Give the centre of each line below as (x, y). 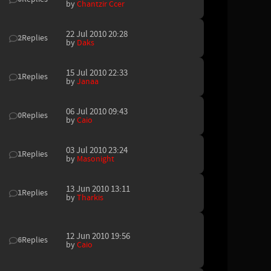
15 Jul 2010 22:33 (97, 73)
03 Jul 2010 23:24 (97, 150)
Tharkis (90, 198)
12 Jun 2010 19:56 (98, 236)
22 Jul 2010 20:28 (97, 34)
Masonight (96, 159)
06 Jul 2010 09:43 (97, 111)
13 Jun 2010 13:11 (98, 189)
